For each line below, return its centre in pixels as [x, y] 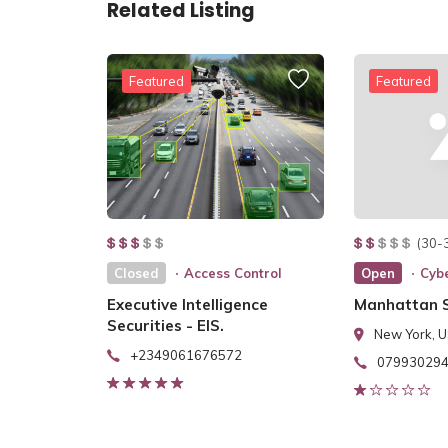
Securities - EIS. [165, 326]
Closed [136, 273]
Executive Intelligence [187, 305]
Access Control [233, 273]
